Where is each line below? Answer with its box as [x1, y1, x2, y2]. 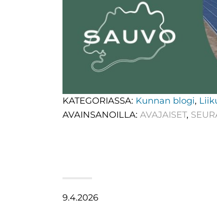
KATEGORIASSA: [62, 95, 136, 107]
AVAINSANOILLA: [62, 109, 140, 121]
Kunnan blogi [135, 95, 195, 107]
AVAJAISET [139, 109, 186, 121]
